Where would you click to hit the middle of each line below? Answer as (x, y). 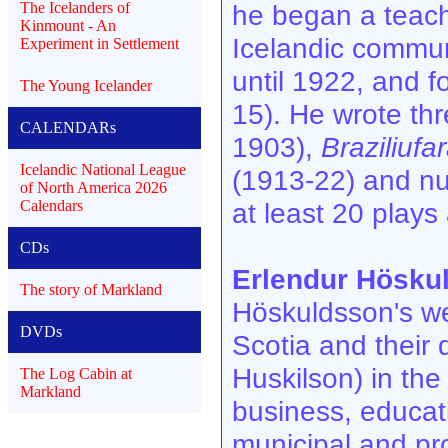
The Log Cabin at (76, 374)
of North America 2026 (93, 188)
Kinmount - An (68, 26)
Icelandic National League (103, 170)
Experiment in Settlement (99, 44)
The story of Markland (91, 290)
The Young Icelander (86, 86)
